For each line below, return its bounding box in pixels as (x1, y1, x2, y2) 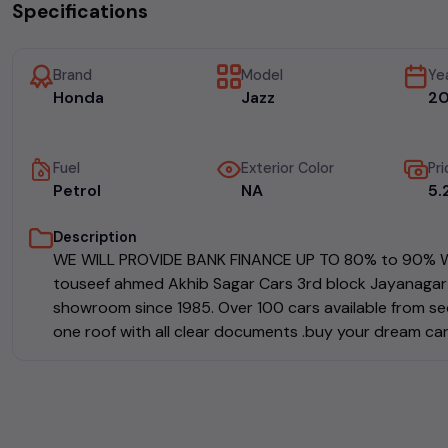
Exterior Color (240, 158, 334, 177)
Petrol (53, 179, 101, 201)
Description (53, 227, 137, 246)
